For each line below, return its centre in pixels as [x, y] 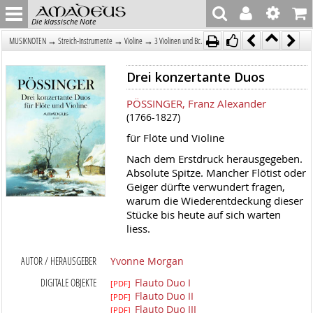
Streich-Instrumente [86, 41]
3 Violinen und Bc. [179, 41]
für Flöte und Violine [175, 138]
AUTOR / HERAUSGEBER [59, 261]
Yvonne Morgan [147, 261]
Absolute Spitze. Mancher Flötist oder [216, 173]
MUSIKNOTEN [28, 41]
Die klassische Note [64, 21]
